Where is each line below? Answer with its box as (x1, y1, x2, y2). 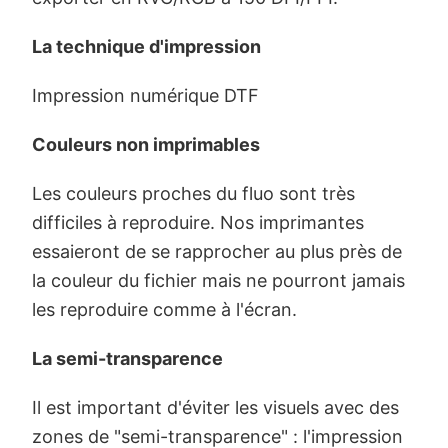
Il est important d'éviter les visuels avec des (32, 396, 399, 418)
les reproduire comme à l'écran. (32, 298, 297, 320)
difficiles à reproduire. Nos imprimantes (32, 211, 364, 233)
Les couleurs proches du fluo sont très (32, 182, 355, 204)
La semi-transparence (32, 347, 223, 369)
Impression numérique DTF (32, 84, 259, 106)
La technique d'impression (32, 35, 261, 57)
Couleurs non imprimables (32, 133, 260, 155)
